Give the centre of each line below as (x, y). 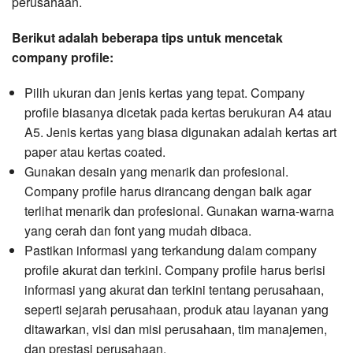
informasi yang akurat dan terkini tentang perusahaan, (174, 290)
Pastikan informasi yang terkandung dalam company (171, 251)
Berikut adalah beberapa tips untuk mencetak (147, 38)
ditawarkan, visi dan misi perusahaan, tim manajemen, (176, 329)
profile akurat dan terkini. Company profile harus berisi (175, 270)
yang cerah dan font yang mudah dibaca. (138, 231)
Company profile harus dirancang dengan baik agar (168, 191)
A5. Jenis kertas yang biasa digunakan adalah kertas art (180, 132)
